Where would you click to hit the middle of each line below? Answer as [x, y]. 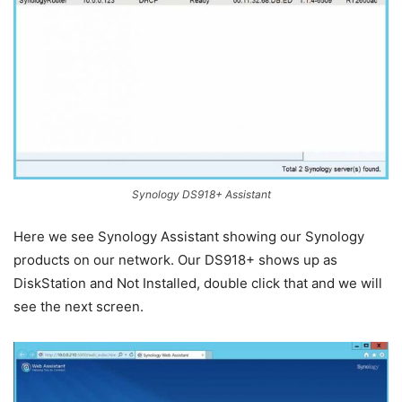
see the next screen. [79, 307]
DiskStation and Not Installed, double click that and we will [198, 284]
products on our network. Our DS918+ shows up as [175, 260]
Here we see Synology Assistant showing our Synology [189, 237]
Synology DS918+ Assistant [201, 195]
